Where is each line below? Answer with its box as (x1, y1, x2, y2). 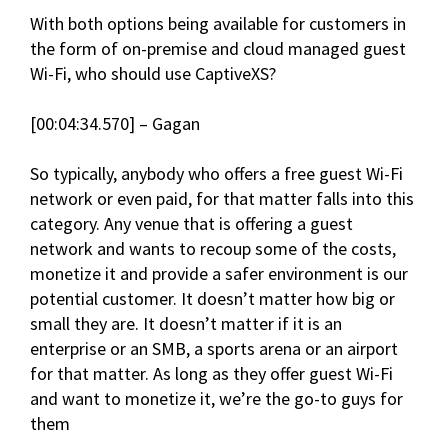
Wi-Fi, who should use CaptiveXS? (30, 62, 276, 86)
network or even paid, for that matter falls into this (30, 187, 414, 211)
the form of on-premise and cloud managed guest (30, 37, 406, 61)
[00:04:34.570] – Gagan (30, 112, 200, 136)
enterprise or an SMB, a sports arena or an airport (30, 337, 398, 361)
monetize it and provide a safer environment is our (30, 262, 408, 286)
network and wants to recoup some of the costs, (30, 237, 396, 261)
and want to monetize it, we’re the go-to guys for (30, 387, 403, 411)
